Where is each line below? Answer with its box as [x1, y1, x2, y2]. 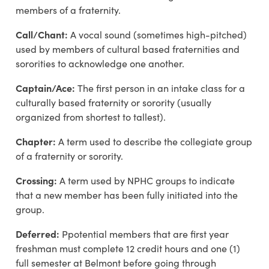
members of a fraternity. [16, 4, 121, 17]
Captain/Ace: [16, 81, 77, 95]
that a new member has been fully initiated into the [16, 189, 238, 202]
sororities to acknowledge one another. [16, 57, 184, 70]
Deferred [16, 227, 56, 241]
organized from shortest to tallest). [16, 110, 166, 124]
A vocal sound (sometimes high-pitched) [70, 28, 247, 41]
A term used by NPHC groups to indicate [59, 174, 235, 187]
